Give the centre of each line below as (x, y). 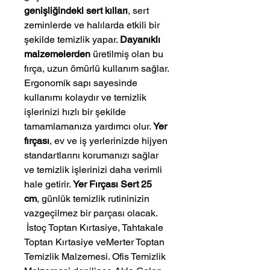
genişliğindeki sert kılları (76, 11)
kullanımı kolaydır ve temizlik (85, 98)
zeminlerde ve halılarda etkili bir (92, 25)
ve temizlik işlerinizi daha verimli (93, 170)
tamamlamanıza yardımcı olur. (89, 127)
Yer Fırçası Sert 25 (112, 184)
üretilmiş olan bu (127, 54)
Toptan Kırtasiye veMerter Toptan (94, 242)
